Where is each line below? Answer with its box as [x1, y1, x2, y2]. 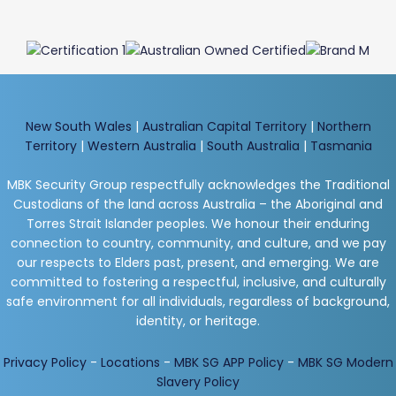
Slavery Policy [156, 372, 240, 391]
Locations [100, 353, 160, 371]
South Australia [206, 136, 300, 155]
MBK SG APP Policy [173, 353, 284, 371]
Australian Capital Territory [141, 117, 307, 135]
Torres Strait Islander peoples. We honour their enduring [27, 214, 369, 232]
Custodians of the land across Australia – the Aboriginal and [13, 194, 383, 213]
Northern [316, 117, 371, 135]
